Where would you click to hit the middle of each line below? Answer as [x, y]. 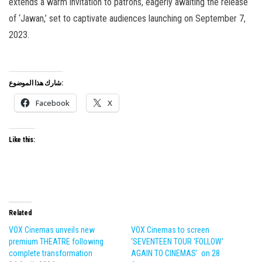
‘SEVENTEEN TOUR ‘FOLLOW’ [177, 242]
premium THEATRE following [56, 242]
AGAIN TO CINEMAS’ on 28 [175, 254]
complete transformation [51, 254]
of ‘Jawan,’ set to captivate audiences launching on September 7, [127, 19]
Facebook [53, 103]
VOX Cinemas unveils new [52, 230]
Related [20, 213]
